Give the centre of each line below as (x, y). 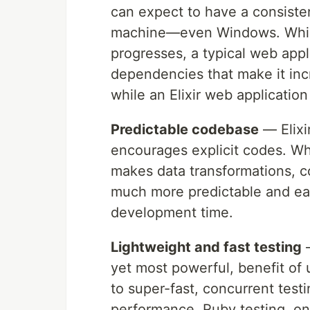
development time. (172, 213)
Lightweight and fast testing (206, 247)
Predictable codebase (185, 130)
